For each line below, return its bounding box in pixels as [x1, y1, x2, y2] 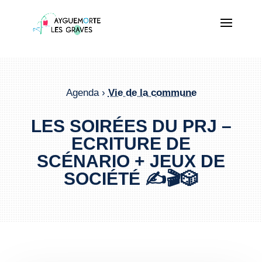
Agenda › [65, 87, 108, 98]
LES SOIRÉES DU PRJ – [30, 116, 232, 136]
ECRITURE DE [71, 133, 191, 153]
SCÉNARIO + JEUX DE [37, 151, 225, 171]
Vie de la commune [108, 87, 196, 98]
